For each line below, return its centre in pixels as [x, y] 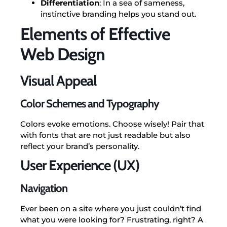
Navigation [44, 188]
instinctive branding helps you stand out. [118, 14]
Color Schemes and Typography [90, 103]
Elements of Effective [95, 34]
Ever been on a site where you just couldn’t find [111, 208]
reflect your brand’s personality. [80, 146]
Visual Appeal [58, 80]
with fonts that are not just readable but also [105, 135]
